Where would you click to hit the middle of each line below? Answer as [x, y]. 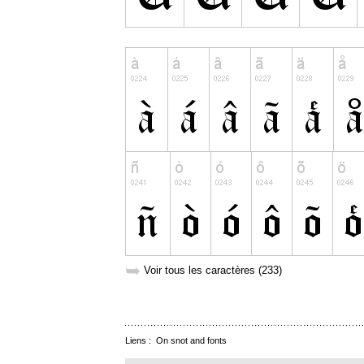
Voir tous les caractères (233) [213, 271]
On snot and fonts [191, 341]
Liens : [141, 341]
